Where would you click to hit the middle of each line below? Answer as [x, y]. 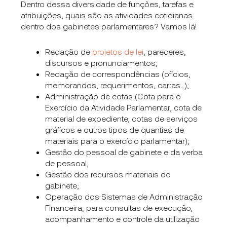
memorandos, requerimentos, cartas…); [117, 85]
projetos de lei [118, 51]
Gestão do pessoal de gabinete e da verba [124, 152]
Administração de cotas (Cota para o [113, 96]
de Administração [169, 196]
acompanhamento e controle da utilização [123, 218]
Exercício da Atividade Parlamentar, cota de [124, 107]
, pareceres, [165, 51]
